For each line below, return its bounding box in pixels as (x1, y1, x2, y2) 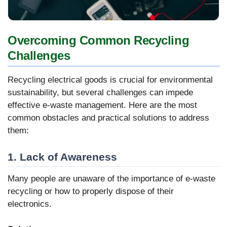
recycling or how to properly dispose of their (8, 186, 174, 196)
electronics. (8, 199, 52, 209)
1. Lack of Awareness (8, 150, 117, 163)
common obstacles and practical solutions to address (8, 113, 209, 123)
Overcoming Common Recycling (8, 33, 190, 48)
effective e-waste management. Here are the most (8, 100, 197, 110)
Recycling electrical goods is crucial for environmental (8, 75, 213, 85)
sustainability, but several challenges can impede (8, 88, 193, 98)
